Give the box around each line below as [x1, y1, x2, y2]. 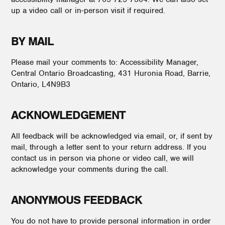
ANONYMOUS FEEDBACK [11, 192, 142, 207]
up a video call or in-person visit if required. [11, 6, 165, 16]
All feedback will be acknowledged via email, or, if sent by [11, 131, 212, 141]
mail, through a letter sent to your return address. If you [11, 142, 206, 152]
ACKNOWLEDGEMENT [11, 107, 126, 123]
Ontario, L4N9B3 [11, 79, 70, 89]
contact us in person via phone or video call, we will [11, 153, 194, 163]
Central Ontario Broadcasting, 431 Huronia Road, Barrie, [11, 68, 210, 78]
